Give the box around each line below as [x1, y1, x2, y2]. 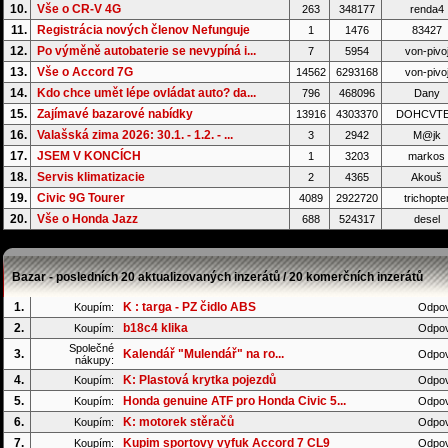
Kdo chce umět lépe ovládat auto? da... [37, 86, 256, 100]
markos [405, 150, 445, 162]
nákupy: [75, 354, 114, 366]
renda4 [406, 3, 444, 15]
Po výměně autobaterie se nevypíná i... [37, 44, 256, 58]
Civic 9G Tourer [37, 191, 125, 205]
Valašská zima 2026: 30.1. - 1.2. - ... [37, 128, 233, 142]
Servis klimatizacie [37, 170, 145, 184]
